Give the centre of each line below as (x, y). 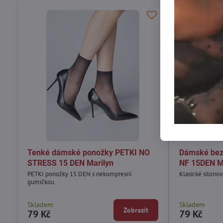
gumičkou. (41, 182)
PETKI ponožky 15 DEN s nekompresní (79, 174)
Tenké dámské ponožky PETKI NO (88, 152)
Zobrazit (136, 210)
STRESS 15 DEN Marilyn (70, 163)
